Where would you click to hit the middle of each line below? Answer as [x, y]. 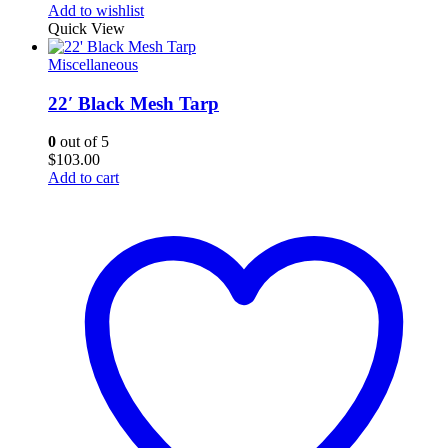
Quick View [86, 28]
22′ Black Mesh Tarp [133, 103]
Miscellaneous [93, 64]
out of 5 [82, 142]
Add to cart [83, 178]
